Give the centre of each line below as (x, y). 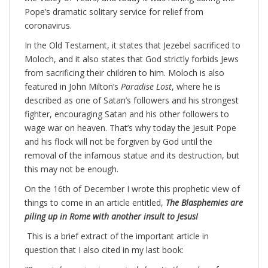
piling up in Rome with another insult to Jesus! (111, 217)
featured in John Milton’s (73, 87)
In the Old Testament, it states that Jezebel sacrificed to (133, 45)
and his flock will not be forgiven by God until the (118, 142)
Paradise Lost (146, 87)
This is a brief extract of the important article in (118, 236)
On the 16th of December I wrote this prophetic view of (132, 189)
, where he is (196, 87)
